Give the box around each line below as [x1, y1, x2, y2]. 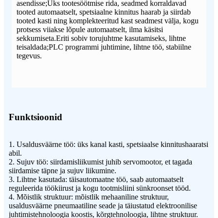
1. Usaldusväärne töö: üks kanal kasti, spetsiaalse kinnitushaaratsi [9, 140, 208, 149]
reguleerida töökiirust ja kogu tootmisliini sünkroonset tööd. [9, 184, 191, 193]
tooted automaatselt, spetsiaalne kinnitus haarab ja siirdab [17, 8, 191, 17]
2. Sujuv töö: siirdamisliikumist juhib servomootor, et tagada [9, 158, 192, 166]
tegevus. [17, 52, 42, 60]
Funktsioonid [9, 112, 62, 123]
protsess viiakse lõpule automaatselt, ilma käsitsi [17, 25, 163, 34]
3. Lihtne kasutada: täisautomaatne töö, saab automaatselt [9, 175, 183, 184]
